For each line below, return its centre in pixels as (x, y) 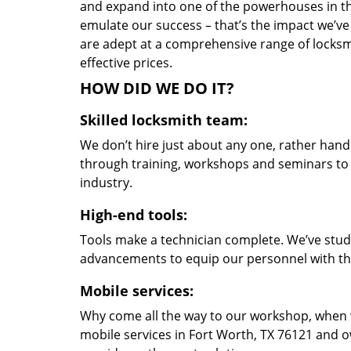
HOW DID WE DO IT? (157, 88)
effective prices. (126, 63)
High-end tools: (134, 215)
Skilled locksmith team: (164, 120)
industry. (106, 183)
